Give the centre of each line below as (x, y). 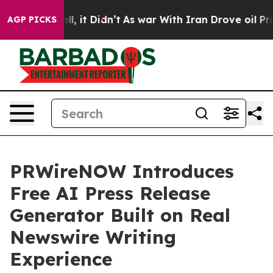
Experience (61, 259)
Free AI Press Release (110, 193)
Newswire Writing (93, 237)
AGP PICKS (32, 19)
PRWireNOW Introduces (122, 171)
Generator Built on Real (120, 215)
